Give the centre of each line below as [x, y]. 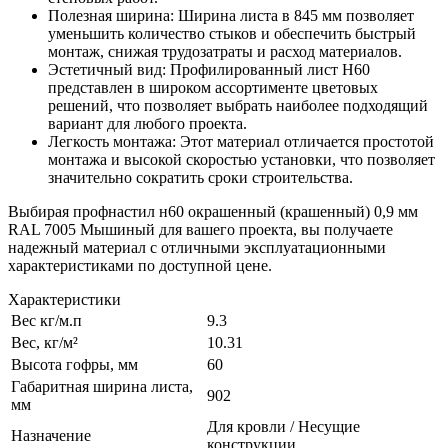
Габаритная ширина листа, [102, 387]
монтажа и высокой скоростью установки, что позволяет [241, 160]
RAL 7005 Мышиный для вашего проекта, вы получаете [200, 230]
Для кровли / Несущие [283, 427]
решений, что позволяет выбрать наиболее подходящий [238, 106]
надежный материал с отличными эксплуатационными [197, 248]
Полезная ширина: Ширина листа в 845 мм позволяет [231, 16]
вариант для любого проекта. [147, 124]
